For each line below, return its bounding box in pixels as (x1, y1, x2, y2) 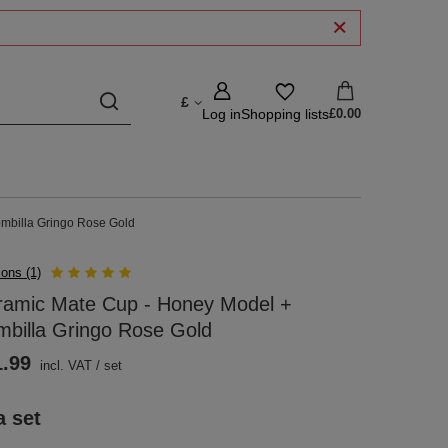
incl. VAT (36, 358, 93, 373)
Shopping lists (241, 106, 329, 122)
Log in (202, 106, 241, 122)
